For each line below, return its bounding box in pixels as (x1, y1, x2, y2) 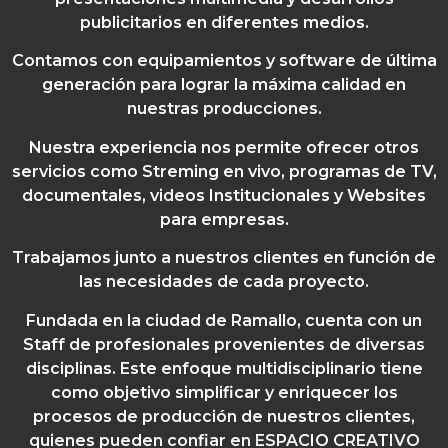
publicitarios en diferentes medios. (79, 13, 369, 33)
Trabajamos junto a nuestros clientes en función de (12, 248, 436, 268)
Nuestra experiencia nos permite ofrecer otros (29, 137, 419, 157)
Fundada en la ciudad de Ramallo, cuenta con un (26, 310, 422, 330)
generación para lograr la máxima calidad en (42, 75, 406, 95)
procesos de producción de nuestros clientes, (33, 406, 415, 426)
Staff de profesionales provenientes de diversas (23, 334, 425, 354)
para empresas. (159, 209, 289, 229)
